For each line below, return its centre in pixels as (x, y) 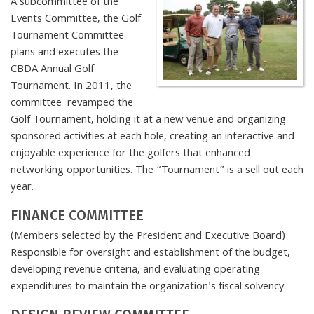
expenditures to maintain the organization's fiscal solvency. (148, 287)
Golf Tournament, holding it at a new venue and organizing (148, 120)
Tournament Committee (67, 36)
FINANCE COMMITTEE (77, 215)
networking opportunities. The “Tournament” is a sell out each (157, 171)
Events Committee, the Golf (76, 19)
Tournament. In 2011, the (71, 87)
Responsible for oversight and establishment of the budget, (150, 253)
